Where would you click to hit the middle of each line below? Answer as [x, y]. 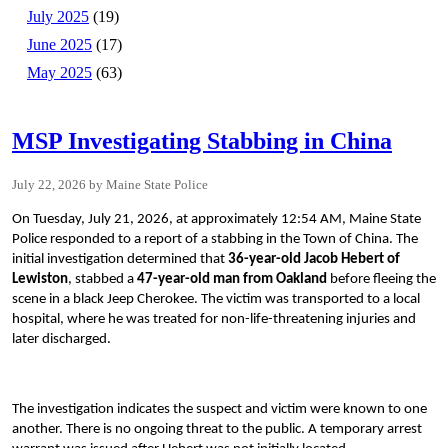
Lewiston [40, 280]
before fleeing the [381, 280]
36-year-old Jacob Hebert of [312, 260]
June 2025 [59, 45]
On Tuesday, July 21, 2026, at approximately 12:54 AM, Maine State [216, 220]
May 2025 [59, 73]
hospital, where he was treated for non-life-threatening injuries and [214, 320]
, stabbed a [102, 280]
